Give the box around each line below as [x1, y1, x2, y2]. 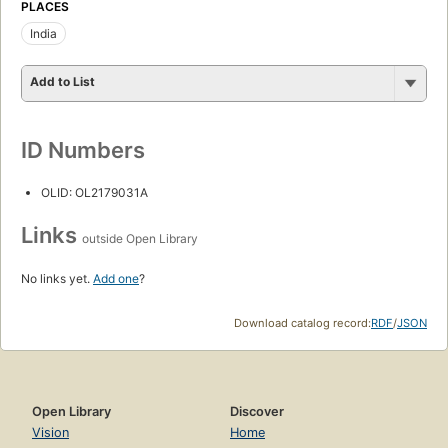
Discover [230, 403, 284, 419]
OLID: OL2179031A [41, 184, 148, 200]
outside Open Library [82, 230, 198, 246]
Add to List [30, 73, 95, 89]
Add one [93, 270, 139, 286]
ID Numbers [21, 136, 145, 163]
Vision [32, 424, 69, 440]
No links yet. [21, 270, 93, 286]
